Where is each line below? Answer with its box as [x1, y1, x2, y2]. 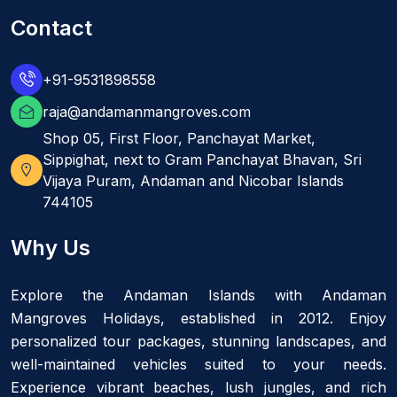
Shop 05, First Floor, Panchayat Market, [43, 128, 315, 147]
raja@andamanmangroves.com [43, 102, 251, 121]
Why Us [11, 234, 90, 261]
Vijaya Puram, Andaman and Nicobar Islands [43, 171, 344, 190]
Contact [11, 14, 92, 41]
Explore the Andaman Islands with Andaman [11, 285, 386, 304]
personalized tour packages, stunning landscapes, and [11, 331, 386, 350]
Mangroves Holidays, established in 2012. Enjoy [11, 308, 386, 327]
